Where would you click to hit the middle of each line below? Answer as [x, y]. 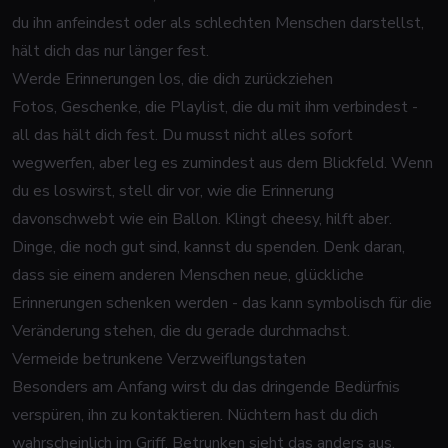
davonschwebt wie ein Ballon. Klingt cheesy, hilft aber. [202, 219]
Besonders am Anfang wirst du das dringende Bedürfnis [206, 387]
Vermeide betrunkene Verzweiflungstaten [159, 359]
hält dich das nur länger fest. [110, 51]
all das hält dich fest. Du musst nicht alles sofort [182, 135]
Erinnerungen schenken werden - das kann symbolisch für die [222, 303]
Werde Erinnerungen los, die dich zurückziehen [172, 79]
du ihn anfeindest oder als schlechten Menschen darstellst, [218, 23]
